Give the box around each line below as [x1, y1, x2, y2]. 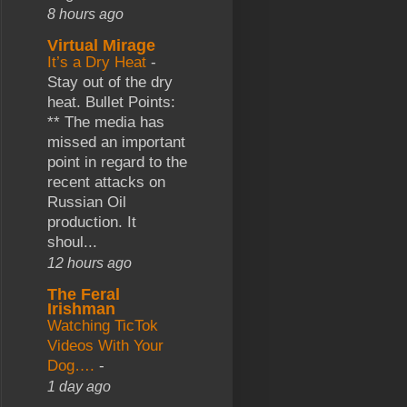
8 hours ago [47, 5, 124, 22]
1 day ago [47, 377, 111, 394]
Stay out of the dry [47, 73, 173, 91]
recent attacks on [47, 173, 165, 191]
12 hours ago [47, 253, 132, 271]
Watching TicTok [47, 316, 158, 334]
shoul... [47, 233, 97, 251]
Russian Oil [47, 193, 126, 211]
